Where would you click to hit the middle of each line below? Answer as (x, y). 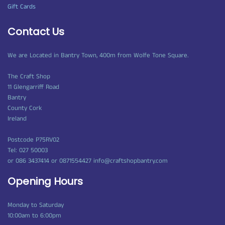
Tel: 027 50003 (28, 150)
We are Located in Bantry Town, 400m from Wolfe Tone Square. (98, 55)
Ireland (17, 119)
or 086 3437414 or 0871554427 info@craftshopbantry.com (88, 161)
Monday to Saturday (36, 205)
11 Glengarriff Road (33, 87)
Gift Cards (22, 7)
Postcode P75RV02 (33, 140)
